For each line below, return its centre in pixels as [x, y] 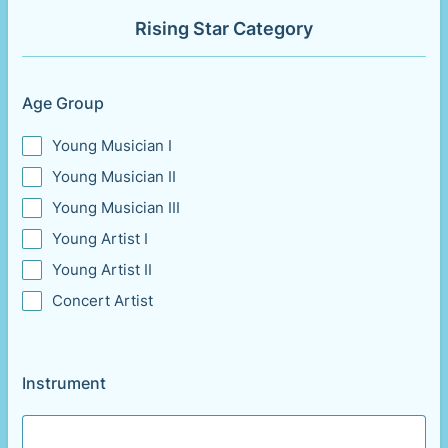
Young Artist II [102, 269]
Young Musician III [116, 207]
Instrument [64, 383]
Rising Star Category [224, 28]
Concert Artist [102, 300]
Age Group [63, 103]
